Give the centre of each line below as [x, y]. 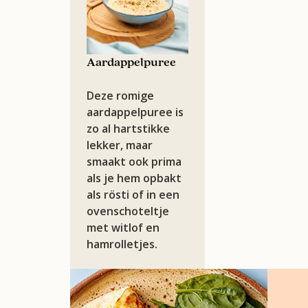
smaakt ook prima [134, 161]
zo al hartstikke [128, 128]
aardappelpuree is [135, 112]
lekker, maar [120, 145]
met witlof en [123, 227]
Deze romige [120, 95]
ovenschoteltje [128, 211]
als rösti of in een [133, 194]
